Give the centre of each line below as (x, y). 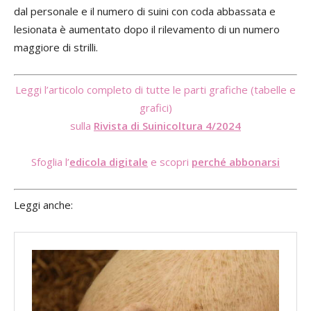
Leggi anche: (43, 204)
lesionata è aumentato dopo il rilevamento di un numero (147, 29)
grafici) (155, 108)
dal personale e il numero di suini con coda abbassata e (145, 11)
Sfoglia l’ (50, 162)
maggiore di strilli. (56, 47)
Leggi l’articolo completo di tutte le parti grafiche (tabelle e (155, 90)
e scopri (170, 162)
